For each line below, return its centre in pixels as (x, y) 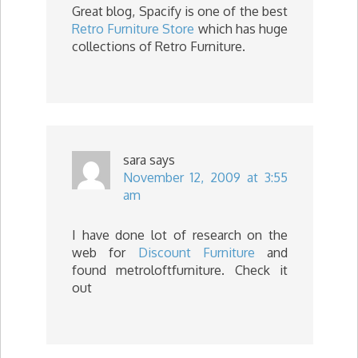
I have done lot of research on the (180, 235)
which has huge (241, 29)
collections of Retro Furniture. (159, 46)
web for (99, 253)
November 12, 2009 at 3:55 (205, 177)
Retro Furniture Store (133, 29)
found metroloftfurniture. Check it (180, 270)
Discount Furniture (196, 253)
